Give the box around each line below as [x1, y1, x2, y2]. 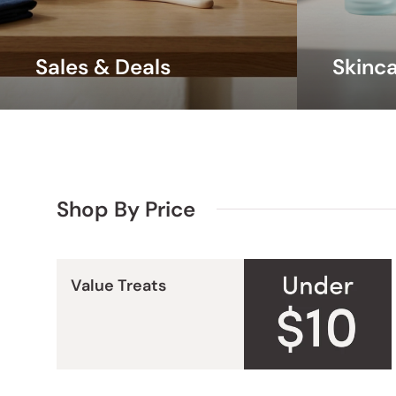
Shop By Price [57, 194, 195, 223]
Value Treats [71, 274, 166, 296]
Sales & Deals [35, 52, 171, 80]
